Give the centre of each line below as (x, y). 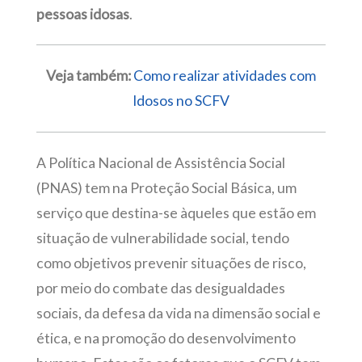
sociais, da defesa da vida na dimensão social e (178, 314)
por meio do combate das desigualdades (160, 288)
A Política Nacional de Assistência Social (160, 163)
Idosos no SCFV (181, 101)
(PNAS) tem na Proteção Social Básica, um (166, 188)
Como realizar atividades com (225, 76)
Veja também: (90, 76)
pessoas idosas (82, 14)
